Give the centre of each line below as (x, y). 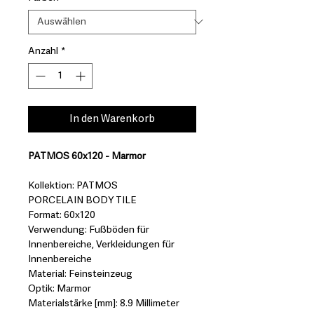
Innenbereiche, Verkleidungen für (101, 244)
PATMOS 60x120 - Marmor (87, 156)
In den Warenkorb (112, 118)
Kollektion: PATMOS (73, 185)
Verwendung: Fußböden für (89, 230)
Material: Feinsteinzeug (80, 274)
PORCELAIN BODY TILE (82, 200)
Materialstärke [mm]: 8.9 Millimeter (104, 303)
